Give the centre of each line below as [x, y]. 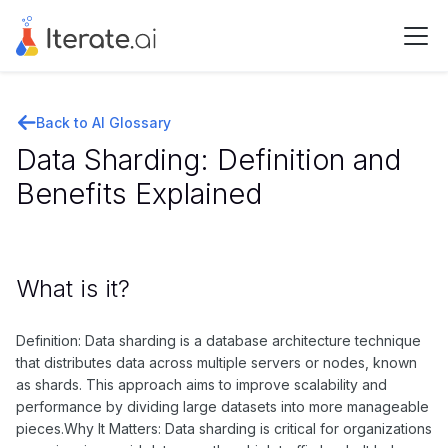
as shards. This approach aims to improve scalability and [201, 384]
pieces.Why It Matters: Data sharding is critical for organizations [224, 428]
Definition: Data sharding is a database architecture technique [218, 340]
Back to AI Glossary [103, 122]
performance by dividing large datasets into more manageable [222, 406]
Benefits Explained [139, 193]
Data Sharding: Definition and [208, 159]
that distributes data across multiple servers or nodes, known [216, 362]
